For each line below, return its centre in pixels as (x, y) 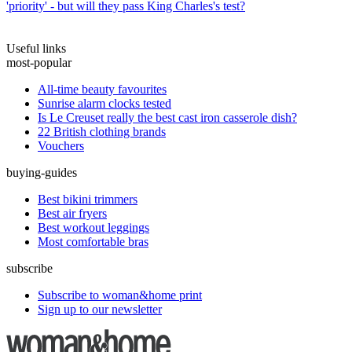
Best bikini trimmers (88, 199)
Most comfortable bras (93, 241)
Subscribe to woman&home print (120, 295)
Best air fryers (72, 213)
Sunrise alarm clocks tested (104, 103)
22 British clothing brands (102, 131)
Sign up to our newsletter (100, 309)
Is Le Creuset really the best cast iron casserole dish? (167, 117)
